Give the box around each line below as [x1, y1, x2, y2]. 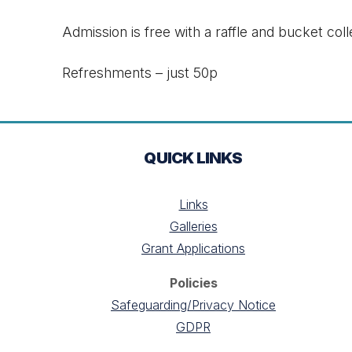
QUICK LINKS [144, 148, 243, 168]
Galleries [169, 218, 218, 235]
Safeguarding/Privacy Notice [111, 297, 276, 313]
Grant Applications [141, 240, 245, 257]
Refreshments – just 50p [62, 64, 218, 82]
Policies [169, 275, 218, 291]
